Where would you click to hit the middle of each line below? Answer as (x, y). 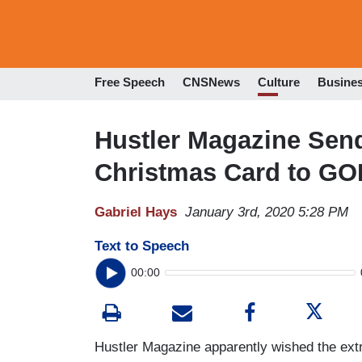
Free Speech (130, 82)
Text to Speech (142, 246)
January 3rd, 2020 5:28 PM (267, 212)
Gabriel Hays (136, 212)
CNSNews (211, 82)
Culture (279, 82)
